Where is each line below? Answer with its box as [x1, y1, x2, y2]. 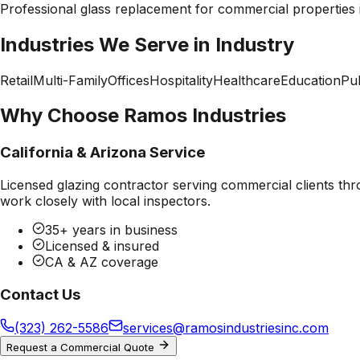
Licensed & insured [45, 238, 159, 255]
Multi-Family [33, 72, 108, 88]
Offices [108, 72, 149, 88]
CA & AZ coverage [45, 254, 158, 271]
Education [280, 72, 341, 88]
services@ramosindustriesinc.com [123, 320, 329, 337]
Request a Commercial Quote [6, 341, 157, 354]
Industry [215, 32, 294, 56]
